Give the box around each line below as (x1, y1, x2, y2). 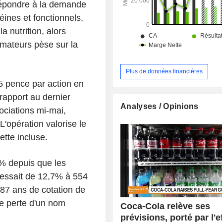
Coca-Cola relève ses (120, 201, 211, 211)
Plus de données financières (126, 67, 203, 75)
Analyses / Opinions (120, 102, 199, 111)
